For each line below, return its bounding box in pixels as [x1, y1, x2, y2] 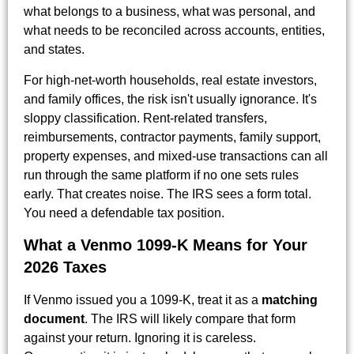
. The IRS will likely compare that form [85, 311, 296, 326]
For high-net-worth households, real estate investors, [24, 73, 317, 87]
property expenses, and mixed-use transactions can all [24, 149, 328, 163]
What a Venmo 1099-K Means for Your [24, 235, 307, 254]
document [24, 311, 85, 326]
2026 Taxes [24, 258, 107, 276]
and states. [24, 43, 85, 57]
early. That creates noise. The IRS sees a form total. [24, 186, 311, 201]
